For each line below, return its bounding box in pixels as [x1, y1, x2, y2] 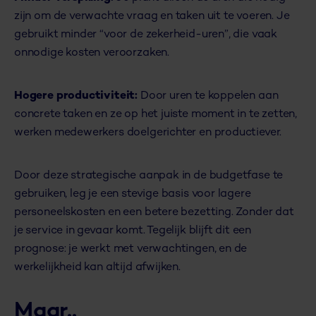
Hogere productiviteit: [14, 90, 138, 103]
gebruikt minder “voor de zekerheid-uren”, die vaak [14, 29, 278, 42]
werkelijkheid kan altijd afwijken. [14, 262, 181, 274]
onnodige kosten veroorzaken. [14, 47, 169, 60]
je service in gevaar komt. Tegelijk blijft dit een [14, 225, 252, 238]
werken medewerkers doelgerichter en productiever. [14, 127, 282, 140]
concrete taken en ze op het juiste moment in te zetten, [14, 109, 298, 121]
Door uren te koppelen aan [138, 90, 279, 103]
